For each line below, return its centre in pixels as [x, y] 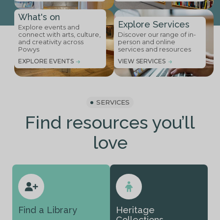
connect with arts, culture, [60, 35]
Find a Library [48, 210]
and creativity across [51, 42]
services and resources [155, 49]
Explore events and [49, 27]
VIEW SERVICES [142, 61]
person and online [147, 42]
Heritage [136, 210]
